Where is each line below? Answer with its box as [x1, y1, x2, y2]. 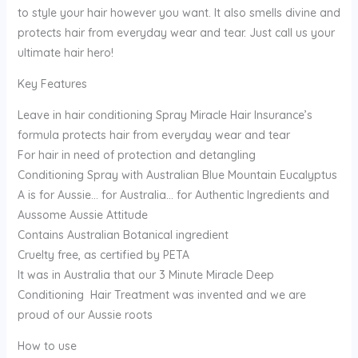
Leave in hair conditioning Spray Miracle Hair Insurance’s [17, 107, 312, 122]
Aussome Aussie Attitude [17, 207, 148, 222]
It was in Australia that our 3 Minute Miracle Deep [17, 267, 274, 282]
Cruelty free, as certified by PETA [17, 247, 189, 262]
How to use [17, 338, 77, 353]
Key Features [17, 76, 87, 91]
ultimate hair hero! [17, 45, 113, 60]
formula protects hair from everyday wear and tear [17, 127, 290, 142]
